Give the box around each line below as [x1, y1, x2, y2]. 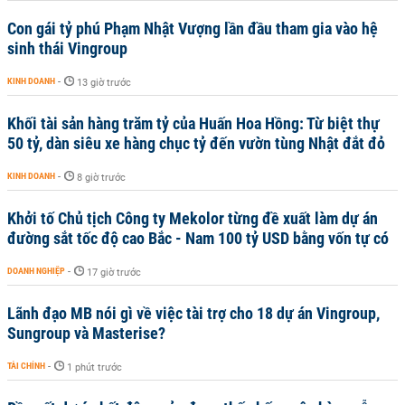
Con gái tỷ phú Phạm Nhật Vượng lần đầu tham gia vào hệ [7, 19, 378, 38]
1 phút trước [67, 362, 122, 373]
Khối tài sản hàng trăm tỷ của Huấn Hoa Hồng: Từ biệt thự [7, 114, 380, 133]
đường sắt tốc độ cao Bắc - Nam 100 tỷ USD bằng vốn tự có [7, 229, 389, 248]
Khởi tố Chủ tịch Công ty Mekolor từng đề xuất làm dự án [7, 209, 378, 228]
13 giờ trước [77, 77, 131, 89]
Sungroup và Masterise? [7, 324, 165, 343]
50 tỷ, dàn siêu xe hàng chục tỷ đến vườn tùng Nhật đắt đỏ [7, 134, 385, 153]
